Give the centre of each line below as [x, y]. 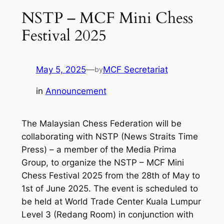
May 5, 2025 [61, 70]
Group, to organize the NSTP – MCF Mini [102, 163]
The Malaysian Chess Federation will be [101, 124]
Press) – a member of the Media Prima [99, 150]
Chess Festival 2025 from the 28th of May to [110, 176]
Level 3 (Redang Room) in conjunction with [107, 215]
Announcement [76, 91]
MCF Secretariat [135, 70]
